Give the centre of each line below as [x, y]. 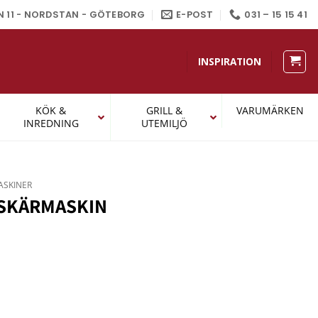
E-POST [195, 14]
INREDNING [51, 123]
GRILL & [164, 110]
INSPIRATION [229, 61]
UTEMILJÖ [164, 123]
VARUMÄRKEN [270, 110]
